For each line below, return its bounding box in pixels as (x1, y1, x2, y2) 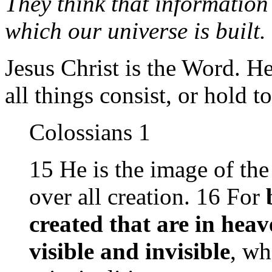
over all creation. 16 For (29, 183, 266, 209)
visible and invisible (29, 238, 230, 264)
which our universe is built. (5, 18, 266, 44)
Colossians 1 (29, 119, 151, 145)
